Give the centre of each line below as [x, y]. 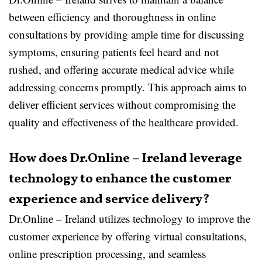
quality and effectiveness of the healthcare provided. [124, 122]
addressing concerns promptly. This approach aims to [128, 87]
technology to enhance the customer [120, 179]
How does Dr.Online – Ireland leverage [125, 159]
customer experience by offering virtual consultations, [128, 236]
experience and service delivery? [109, 200]
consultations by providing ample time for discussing [127, 34]
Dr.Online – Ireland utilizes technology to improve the [130, 218]
